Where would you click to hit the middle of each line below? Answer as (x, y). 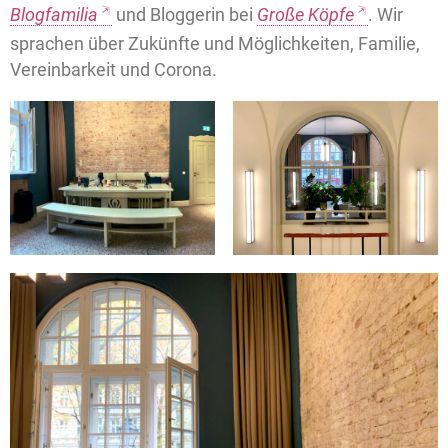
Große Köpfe (305, 14)
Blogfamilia (54, 14)
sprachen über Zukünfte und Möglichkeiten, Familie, (215, 43)
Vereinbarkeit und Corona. (113, 69)
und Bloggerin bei (184, 14)
